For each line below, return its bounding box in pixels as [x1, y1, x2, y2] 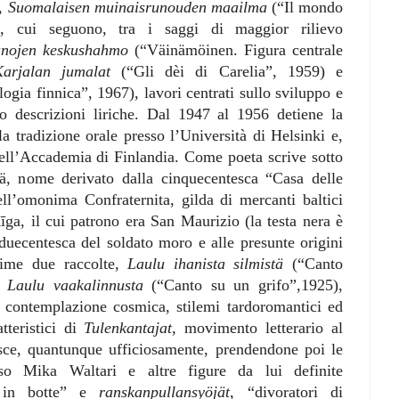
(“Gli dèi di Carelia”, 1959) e [110, 61, 344, 80]
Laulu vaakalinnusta [7, 275, 143, 294]
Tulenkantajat [84, 318, 173, 337]
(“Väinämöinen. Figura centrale [128, 40, 343, 59]
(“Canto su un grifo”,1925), [142, 275, 344, 294]
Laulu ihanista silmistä [127, 254, 293, 273]
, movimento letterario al [172, 318, 343, 337]
